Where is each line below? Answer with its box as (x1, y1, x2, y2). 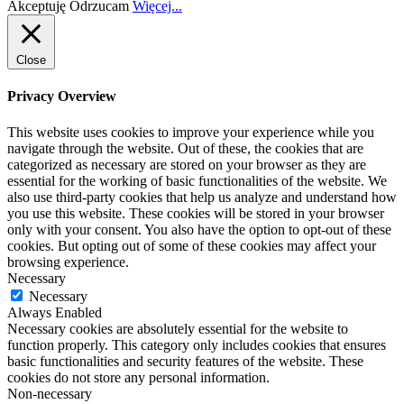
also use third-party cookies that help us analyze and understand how (7, 188, 397, 205)
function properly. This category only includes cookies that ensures (7, 336, 386, 353)
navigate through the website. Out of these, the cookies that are (7, 140, 363, 156)
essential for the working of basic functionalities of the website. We (7, 172, 387, 188)
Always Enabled (7, 304, 102, 320)
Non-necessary (7, 385, 92, 401)
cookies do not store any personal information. (7, 369, 270, 385)
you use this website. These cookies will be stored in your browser (7, 205, 384, 221)
